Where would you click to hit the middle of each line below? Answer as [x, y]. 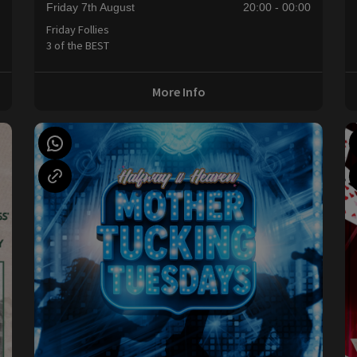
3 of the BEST [77, 46]
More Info [178, 91]
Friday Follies [77, 30]
